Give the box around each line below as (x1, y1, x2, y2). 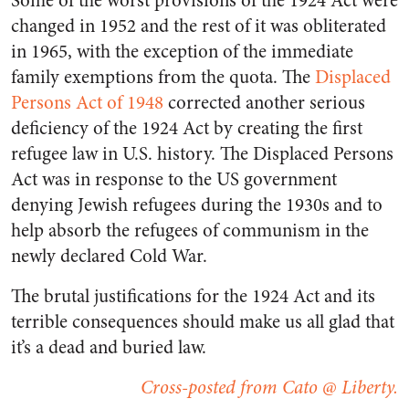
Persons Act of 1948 (11, 89, 163, 116)
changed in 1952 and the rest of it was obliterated (11, 12, 386, 39)
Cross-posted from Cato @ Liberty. (141, 373, 398, 401)
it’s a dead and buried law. (11, 333, 206, 361)
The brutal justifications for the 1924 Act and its (11, 282, 375, 309)
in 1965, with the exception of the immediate (11, 37, 353, 65)
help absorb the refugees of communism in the (11, 216, 369, 244)
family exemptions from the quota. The (11, 63, 315, 90)
